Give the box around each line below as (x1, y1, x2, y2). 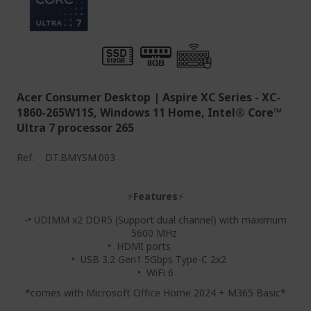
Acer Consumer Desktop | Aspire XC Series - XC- (17, 90, 280, 105)
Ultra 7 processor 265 (17, 120, 134, 135)
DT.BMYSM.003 (45, 151, 115, 164)
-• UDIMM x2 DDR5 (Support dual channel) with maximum (24, 213, 287, 226)
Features (133, 190, 178, 203)
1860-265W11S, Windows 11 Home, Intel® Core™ (17, 105, 282, 120)
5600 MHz (131, 226, 180, 239)
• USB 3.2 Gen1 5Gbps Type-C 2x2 (71, 253, 240, 266)
